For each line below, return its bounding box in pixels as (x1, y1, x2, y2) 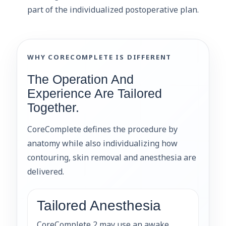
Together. (27, 100, 79, 115)
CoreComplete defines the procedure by (27, 123, 178, 135)
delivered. (27, 165, 64, 177)
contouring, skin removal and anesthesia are (27, 151, 196, 163)
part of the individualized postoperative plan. (27, 4, 199, 15)
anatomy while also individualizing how (27, 137, 178, 149)
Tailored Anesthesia (37, 197, 161, 213)
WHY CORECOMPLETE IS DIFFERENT (27, 52, 172, 62)
